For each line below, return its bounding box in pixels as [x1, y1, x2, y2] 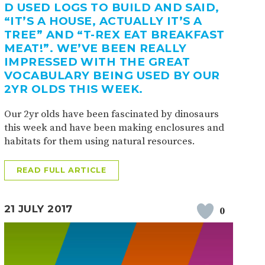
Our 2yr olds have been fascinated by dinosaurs [4, 108, 219, 121]
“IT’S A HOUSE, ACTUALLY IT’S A [4, 14, 202, 28]
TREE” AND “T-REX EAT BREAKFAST [4, 28, 225, 42]
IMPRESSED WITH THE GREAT [4, 55, 190, 69]
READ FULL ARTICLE [16, 166, 106, 175]
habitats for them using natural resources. [4, 135, 195, 148]
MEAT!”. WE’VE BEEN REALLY [4, 41, 187, 56]
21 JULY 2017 [4, 202, 73, 215]
